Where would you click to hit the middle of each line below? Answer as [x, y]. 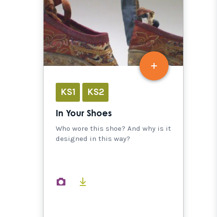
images [85, 181]
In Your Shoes [84, 114]
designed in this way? [93, 138]
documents [112, 181]
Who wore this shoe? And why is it [113, 128]
